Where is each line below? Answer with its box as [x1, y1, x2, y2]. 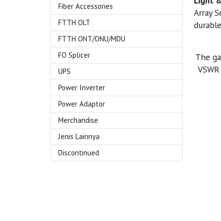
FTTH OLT [58, 18, 90, 27]
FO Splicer [58, 50, 90, 60]
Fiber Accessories [58, 1, 113, 11]
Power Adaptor [58, 99, 105, 109]
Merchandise [58, 115, 98, 125]
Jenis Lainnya [58, 132, 100, 141]
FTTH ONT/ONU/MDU [58, 34, 125, 43]
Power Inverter [58, 83, 105, 92]
